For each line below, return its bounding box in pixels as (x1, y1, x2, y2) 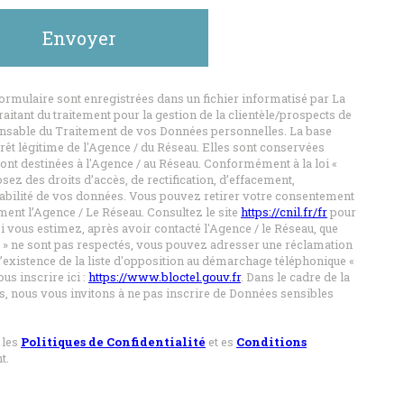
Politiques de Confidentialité (21, 333, 206, 350)
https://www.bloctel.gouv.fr (88, 268, 241, 285)
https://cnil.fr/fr (241, 203, 327, 220)
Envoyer (42, 26, 117, 50)
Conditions (236, 333, 307, 350)
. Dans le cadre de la (241, 268, 350, 285)
